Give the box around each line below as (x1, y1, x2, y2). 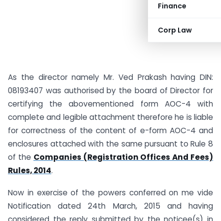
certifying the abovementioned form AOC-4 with (8, 99, 213, 109)
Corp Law (158, 25, 192, 35)
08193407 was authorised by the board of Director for (8, 85, 213, 96)
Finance (158, 1, 186, 11)
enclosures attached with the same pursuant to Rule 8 (8, 139, 213, 149)
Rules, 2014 (8, 165, 51, 176)
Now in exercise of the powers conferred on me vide (8, 187, 213, 198)
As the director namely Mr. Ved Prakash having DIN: (8, 72, 213, 82)
